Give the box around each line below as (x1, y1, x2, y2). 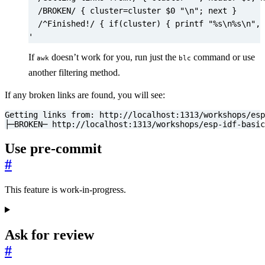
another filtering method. (28, 67, 120, 78)
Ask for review (5, 227, 94, 243)
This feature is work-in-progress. (5, 184, 126, 195)
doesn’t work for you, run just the (49, 52, 179, 63)
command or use (191, 52, 255, 63)
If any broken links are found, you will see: (5, 90, 165, 101)
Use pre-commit (5, 140, 102, 156)
